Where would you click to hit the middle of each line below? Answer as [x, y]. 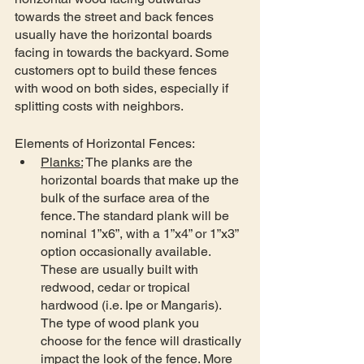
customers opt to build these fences [117, 70]
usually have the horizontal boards [115, 34]
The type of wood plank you [121, 323]
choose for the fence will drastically [143, 340]
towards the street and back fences [116, 16]
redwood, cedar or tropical [117, 287]
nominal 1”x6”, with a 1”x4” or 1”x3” [141, 233]
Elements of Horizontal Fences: [105, 143]
